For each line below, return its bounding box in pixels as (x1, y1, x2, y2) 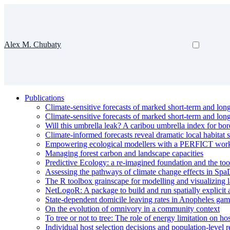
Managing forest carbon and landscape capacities (45, 149, 203, 158)
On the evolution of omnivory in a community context (45, 204, 220, 213)
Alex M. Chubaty (4, 40, 61, 49)
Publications (25, 93, 64, 102)
